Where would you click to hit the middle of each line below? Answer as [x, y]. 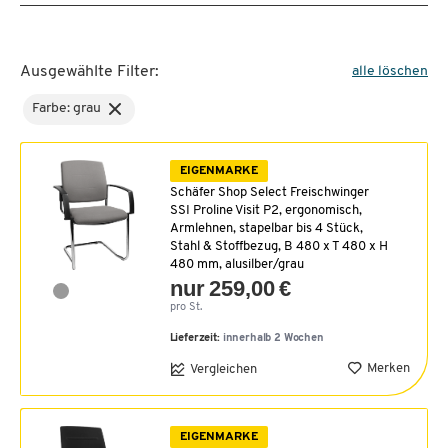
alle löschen [390, 71]
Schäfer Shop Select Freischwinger [269, 193]
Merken [388, 368]
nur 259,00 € [230, 289]
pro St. [185, 308]
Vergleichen [223, 369]
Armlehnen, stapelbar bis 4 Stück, [266, 229]
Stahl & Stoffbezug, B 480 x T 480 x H [278, 247]
